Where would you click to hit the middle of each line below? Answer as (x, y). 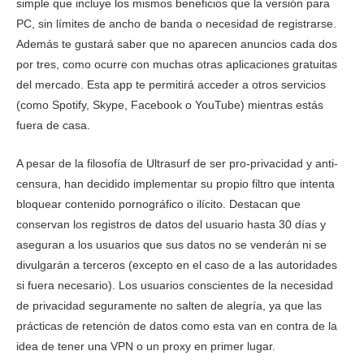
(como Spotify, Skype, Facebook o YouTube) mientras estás (170, 104)
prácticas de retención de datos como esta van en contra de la (177, 325)
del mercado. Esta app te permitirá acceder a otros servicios (171, 84)
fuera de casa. (53, 125)
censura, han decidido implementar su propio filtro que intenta (175, 183)
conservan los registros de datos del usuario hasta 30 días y (171, 224)
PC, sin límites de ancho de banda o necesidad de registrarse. (176, 23)
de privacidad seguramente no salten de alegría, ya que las (169, 305)
